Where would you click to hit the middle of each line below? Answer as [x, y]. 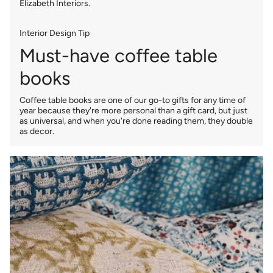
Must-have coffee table [119, 55]
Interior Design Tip [55, 34]
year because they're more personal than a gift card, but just [133, 110]
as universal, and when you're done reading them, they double [136, 121]
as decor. [37, 131]
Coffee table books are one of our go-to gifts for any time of [133, 100]
